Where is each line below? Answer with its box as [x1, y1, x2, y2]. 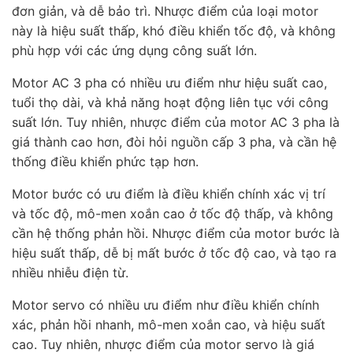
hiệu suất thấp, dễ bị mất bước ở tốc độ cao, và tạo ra [12, 244, 336, 261]
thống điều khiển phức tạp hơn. [12, 153, 199, 169]
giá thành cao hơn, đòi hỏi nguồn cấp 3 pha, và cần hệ [12, 133, 336, 150]
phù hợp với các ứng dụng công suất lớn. [12, 42, 257, 58]
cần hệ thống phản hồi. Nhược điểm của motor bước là [12, 225, 340, 241]
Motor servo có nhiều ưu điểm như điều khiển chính [12, 296, 319, 313]
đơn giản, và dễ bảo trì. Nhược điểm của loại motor [12, 2, 318, 19]
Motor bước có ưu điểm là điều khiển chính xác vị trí [12, 185, 325, 202]
